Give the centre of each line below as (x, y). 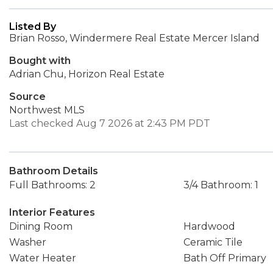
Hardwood (209, 226)
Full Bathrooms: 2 (52, 185)
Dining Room (41, 226)
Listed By (33, 27)
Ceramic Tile (213, 242)
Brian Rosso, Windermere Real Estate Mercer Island (134, 38)
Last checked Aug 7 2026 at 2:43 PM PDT (110, 123)
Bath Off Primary (225, 258)
